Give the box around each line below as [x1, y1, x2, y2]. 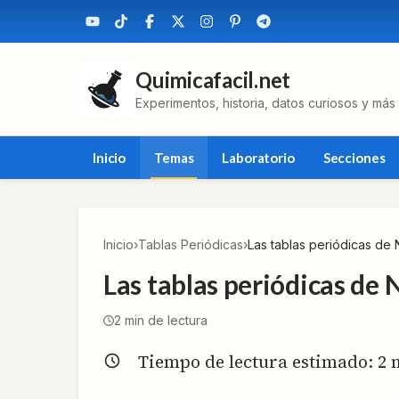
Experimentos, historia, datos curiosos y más [135, 95, 395, 110]
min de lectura [121, 313, 208, 328]
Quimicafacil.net [135, 67, 291, 93]
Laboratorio [222, 150, 295, 166]
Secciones [322, 150, 386, 166]
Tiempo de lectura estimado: [138, 350, 378, 373]
